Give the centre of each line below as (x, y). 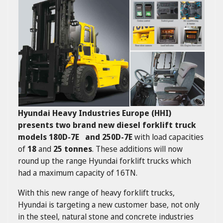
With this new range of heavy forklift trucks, (96, 193)
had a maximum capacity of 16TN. (78, 173)
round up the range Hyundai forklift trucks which (105, 161)
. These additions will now (137, 149)
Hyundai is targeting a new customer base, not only (109, 205)
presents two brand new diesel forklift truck (107, 125)
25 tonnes (73, 149)
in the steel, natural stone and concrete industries (106, 217)
